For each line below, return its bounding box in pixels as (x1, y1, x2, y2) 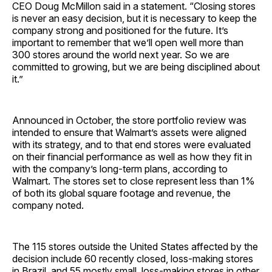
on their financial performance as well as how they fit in (12, 150, 252, 163)
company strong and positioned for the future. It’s (12, 24, 228, 36)
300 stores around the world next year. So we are (12, 48, 229, 61)
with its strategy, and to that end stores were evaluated (12, 138, 251, 151)
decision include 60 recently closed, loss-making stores (12, 252, 253, 265)
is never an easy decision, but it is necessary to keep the (12, 12, 257, 24)
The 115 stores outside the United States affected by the (12, 240, 258, 253)
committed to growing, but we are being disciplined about (12, 60, 260, 73)
